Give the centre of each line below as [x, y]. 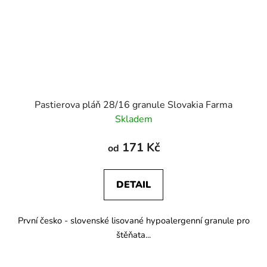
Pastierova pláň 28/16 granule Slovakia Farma [133, 105]
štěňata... [133, 235]
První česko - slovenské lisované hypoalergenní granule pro [133, 220]
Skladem [133, 119]
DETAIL [133, 184]
